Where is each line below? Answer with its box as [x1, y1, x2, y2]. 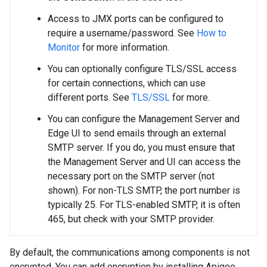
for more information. [80, 42, 169, 53]
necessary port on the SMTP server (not [48, 170, 215, 182]
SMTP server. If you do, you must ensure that [48, 142, 235, 153]
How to [197, 27, 226, 39]
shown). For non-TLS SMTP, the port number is [48, 185, 240, 196]
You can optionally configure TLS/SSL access [48, 63, 237, 74]
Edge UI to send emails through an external [48, 128, 226, 139]
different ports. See [48, 92, 132, 103]
